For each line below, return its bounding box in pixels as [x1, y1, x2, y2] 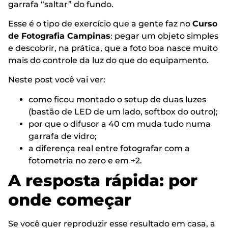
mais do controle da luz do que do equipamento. [8, 55, 209, 65]
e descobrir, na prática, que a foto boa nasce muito [8, 43, 218, 53]
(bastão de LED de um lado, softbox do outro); [28, 106, 218, 117]
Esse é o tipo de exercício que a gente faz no [8, 18, 192, 28]
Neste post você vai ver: [8, 75, 105, 85]
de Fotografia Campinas [8, 31, 110, 41]
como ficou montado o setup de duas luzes [28, 94, 206, 104]
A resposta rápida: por [8, 170, 197, 190]
